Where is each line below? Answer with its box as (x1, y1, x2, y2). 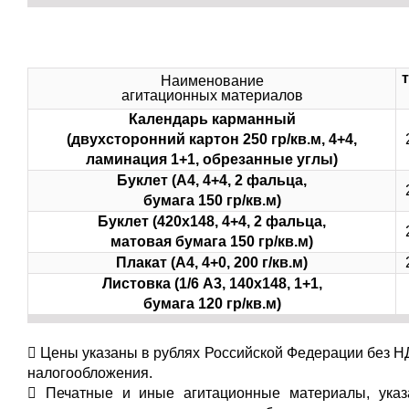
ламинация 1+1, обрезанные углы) (86, 152, 338, 167)
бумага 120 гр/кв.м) (142, 296, 281, 311)
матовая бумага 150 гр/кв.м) (110, 234, 313, 249)
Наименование (160, 73, 264, 89)
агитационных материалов (121, 88, 303, 103)
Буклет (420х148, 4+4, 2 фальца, (98, 214, 326, 229)
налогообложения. (27, 365, 152, 381)
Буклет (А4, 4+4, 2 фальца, (117, 173, 307, 188)
